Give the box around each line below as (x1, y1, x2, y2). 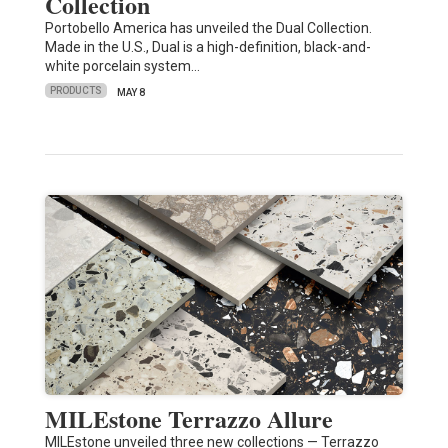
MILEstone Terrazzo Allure (44, 400, 333, 436)
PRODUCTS (49, 85, 102, 97)
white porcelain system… (44, 57, 200, 74)
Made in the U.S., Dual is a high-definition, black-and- (44, 38, 371, 55)
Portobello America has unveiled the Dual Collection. (44, 19, 372, 36)
